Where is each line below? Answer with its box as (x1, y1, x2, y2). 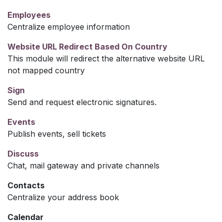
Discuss (7, 148, 39, 159)
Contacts (7, 180, 45, 190)
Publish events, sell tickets (7, 128, 106, 139)
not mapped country (7, 65, 85, 75)
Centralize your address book (7, 192, 119, 202)
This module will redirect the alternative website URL (7, 53, 205, 63)
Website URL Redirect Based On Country (7, 41, 167, 52)
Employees (7, 9, 51, 20)
